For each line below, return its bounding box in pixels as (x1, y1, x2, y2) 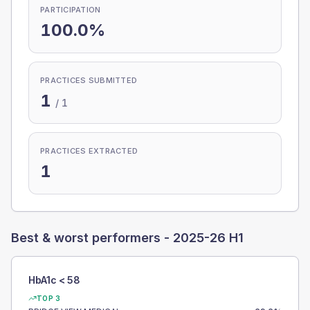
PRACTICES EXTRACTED (40, 146, 138, 156)
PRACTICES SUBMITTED (40, 75, 138, 85)
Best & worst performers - (11, 230, 173, 245)
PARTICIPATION (40, 5, 101, 15)
